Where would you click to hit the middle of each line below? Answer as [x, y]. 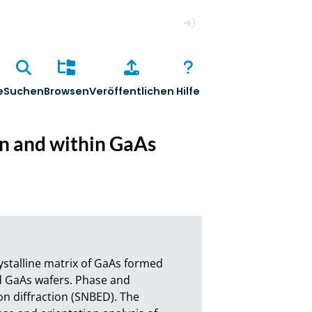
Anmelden [204, 44]
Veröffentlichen [131, 92]
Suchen [23, 92]
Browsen [66, 92]
